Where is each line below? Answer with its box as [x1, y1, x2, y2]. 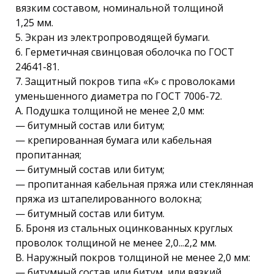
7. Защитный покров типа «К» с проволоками [15, 75, 235, 88]
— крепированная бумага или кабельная [15, 133, 212, 147]
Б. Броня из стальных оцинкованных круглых [15, 221, 232, 235]
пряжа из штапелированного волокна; [15, 192, 202, 206]
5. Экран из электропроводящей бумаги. [15, 31, 210, 44]
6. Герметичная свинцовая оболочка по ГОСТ [15, 45, 234, 59]
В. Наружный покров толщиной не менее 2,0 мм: [15, 251, 250, 264]
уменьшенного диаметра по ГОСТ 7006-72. [15, 89, 222, 103]
